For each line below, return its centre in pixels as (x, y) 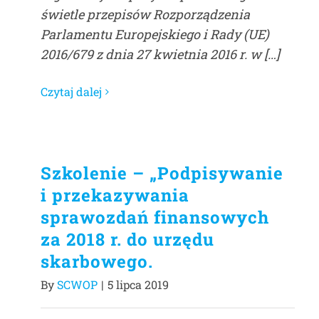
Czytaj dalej (71, 91)
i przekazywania (115, 195)
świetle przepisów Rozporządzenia (145, 14)
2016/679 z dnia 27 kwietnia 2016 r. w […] (160, 54)
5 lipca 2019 (138, 284)
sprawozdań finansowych (155, 217)
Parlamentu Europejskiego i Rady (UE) (155, 34)
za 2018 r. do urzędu (127, 239)
